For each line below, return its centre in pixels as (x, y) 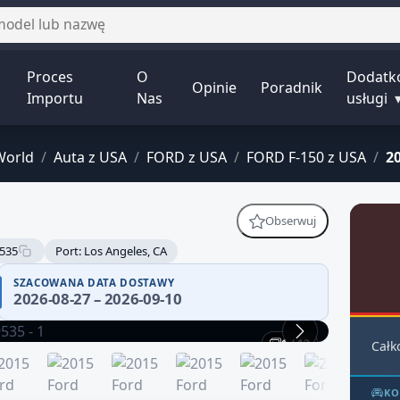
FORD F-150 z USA (306, 158)
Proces (50, 77)
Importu (55, 99)
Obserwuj (291, 221)
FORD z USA (187, 158)
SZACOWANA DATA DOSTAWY (94, 283)
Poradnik (292, 88)
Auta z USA (90, 158)
